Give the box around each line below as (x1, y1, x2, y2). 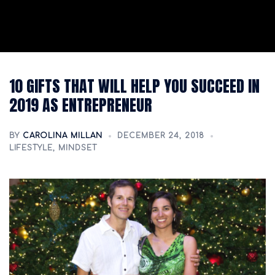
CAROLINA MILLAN (23, 131, 103, 140)
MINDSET (58, 144, 97, 152)
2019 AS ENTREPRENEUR (9, 93, 152, 117)
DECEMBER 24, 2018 (117, 131, 204, 140)
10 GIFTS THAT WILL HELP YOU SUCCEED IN (9, 74, 260, 98)
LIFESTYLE (9, 144, 53, 152)
